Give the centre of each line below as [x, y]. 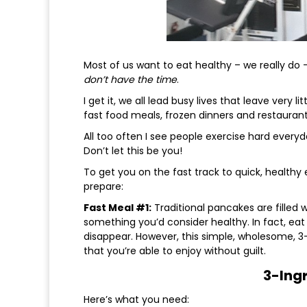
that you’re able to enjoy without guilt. [175, 251]
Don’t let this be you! [133, 151]
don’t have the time [130, 80]
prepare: [103, 187]
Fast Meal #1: [118, 208]
